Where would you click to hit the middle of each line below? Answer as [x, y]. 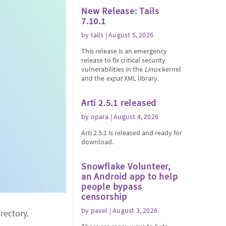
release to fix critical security [123, 60]
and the [94, 78]
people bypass [112, 186]
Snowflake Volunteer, [126, 166]
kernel [171, 69]
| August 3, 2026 [133, 210]
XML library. [141, 78]
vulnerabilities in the [113, 69]
